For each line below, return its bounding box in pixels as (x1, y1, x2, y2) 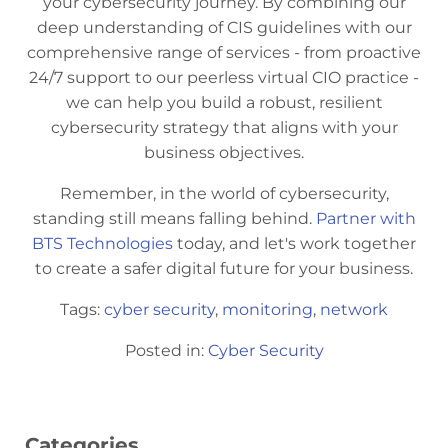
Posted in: (124, 340, 208, 360)
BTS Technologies (32, 233, 173, 253)
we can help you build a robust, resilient (65, 92, 383, 112)
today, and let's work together (173, 233, 416, 253)
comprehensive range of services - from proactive (27, 42, 421, 62)
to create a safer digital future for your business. (35, 258, 413, 278)
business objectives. (144, 142, 304, 162)
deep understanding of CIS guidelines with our (36, 17, 412, 37)
